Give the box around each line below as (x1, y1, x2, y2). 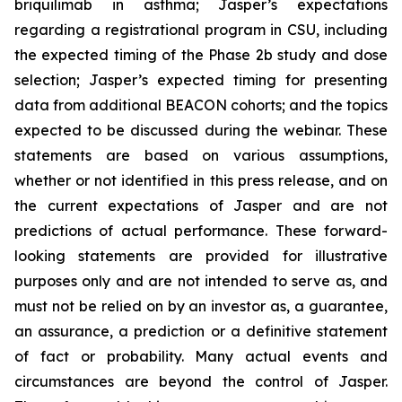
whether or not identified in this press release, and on (14, 171, 388, 190)
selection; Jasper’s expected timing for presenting (14, 71, 388, 90)
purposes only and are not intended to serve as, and (14, 272, 388, 291)
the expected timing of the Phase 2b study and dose (14, 46, 388, 65)
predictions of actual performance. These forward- (14, 222, 388, 240)
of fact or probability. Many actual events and (14, 347, 388, 366)
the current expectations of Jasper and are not (14, 197, 388, 215)
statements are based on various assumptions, (14, 146, 388, 165)
